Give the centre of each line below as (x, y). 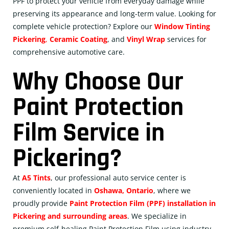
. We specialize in (157, 216)
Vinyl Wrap (146, 39)
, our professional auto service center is (118, 178)
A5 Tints (36, 178)
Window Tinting (182, 26)
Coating (94, 39)
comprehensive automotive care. (69, 52)
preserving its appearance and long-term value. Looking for (114, 14)
